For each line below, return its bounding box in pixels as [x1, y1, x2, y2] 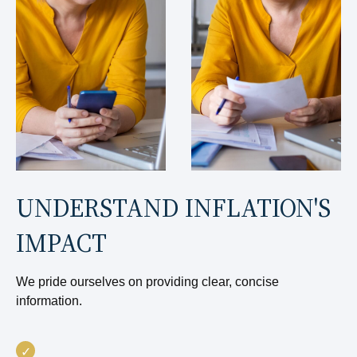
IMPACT [16, 226, 107, 261]
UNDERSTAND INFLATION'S [16, 190, 331, 226]
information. [16, 294, 82, 308]
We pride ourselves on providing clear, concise [16, 275, 279, 288]
